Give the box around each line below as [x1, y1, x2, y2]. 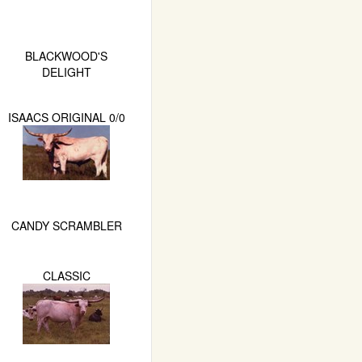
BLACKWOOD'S [25, 47, 107, 64]
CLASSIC [42, 267, 90, 284]
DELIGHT [41, 63, 91, 80]
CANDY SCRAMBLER [11, 217, 122, 234]
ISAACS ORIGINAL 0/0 [7, 108, 125, 125]
